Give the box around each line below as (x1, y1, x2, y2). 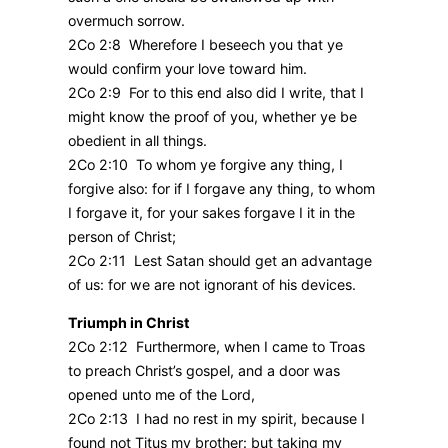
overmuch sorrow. (68, 12, 185, 30)
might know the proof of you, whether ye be (68, 108, 357, 126)
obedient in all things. (68, 132, 207, 150)
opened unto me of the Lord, (68, 386, 255, 404)
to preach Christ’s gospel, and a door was (68, 362, 340, 380)
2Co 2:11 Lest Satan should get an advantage (68, 252, 372, 270)
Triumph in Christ (68, 314, 190, 332)
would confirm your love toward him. (68, 60, 307, 78)
